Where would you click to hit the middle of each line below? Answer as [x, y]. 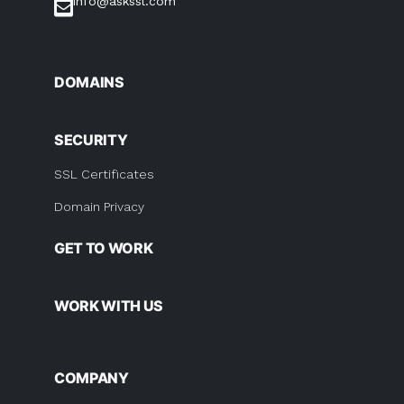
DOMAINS [89, 82]
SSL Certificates [104, 174]
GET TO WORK [104, 248]
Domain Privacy [99, 207]
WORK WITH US [109, 306]
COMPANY [92, 378]
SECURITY [91, 140]
